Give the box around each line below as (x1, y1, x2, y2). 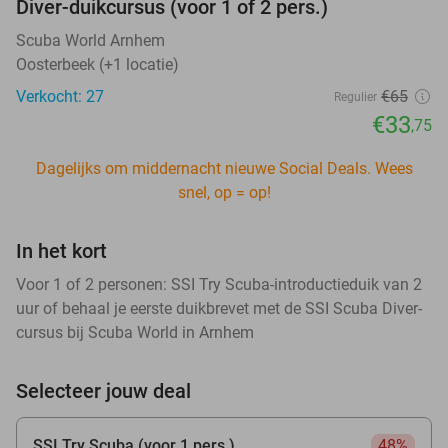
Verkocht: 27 (16, 86, 104, 106)
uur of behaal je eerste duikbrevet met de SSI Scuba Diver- (16, 298, 422, 318)
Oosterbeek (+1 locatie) (16, 54, 179, 74)
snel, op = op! (177, 182, 271, 202)
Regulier (334, 89, 377, 104)
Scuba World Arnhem (16, 30, 165, 50)
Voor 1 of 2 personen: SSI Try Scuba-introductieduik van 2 (16, 274, 422, 294)
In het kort (16, 238, 107, 263)
